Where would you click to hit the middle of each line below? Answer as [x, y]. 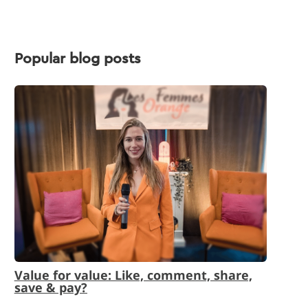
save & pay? [51, 288]
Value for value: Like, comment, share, [133, 275]
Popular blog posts [77, 59]
